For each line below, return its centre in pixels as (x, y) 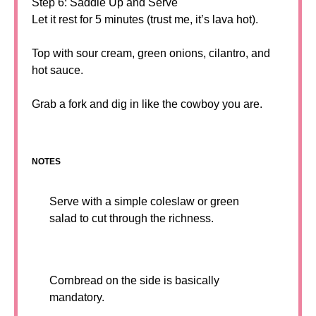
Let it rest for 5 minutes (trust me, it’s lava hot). (145, 20)
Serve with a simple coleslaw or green (144, 202)
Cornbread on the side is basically (134, 281)
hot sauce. (57, 71)
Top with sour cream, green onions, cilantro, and (151, 54)
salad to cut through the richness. (132, 219)
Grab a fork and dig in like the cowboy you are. (147, 104)
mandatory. (77, 298)
